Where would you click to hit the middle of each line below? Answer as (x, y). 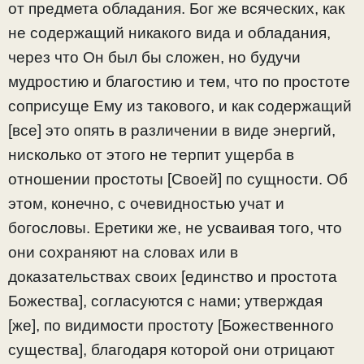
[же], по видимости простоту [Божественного (171, 325)
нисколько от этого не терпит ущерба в (151, 154)
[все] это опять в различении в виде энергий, (172, 130)
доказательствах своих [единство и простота (173, 276)
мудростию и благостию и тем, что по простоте (179, 81)
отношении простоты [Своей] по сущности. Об (178, 179)
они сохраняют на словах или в (123, 252)
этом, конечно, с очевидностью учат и (146, 203)
